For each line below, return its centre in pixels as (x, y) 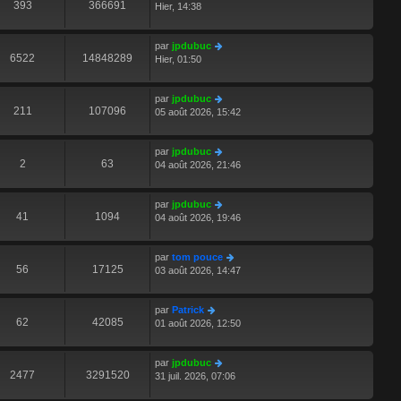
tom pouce (197, 257)
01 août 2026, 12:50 (198, 324)
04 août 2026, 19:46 (198, 218)
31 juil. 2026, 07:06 (195, 376)
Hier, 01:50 (178, 60)
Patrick (188, 310)
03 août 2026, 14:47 (198, 271)
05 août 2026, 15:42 (198, 112)
